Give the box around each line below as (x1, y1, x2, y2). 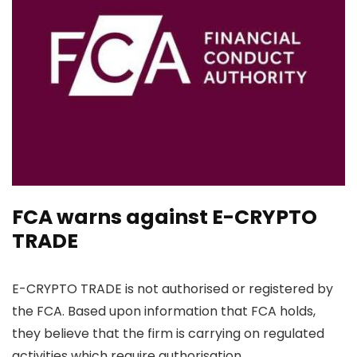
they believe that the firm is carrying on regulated (12, 324, 324, 343)
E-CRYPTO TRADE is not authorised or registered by (12, 279, 333, 298)
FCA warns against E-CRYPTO (12, 202, 317, 231)
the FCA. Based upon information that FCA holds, (12, 301, 316, 320)
